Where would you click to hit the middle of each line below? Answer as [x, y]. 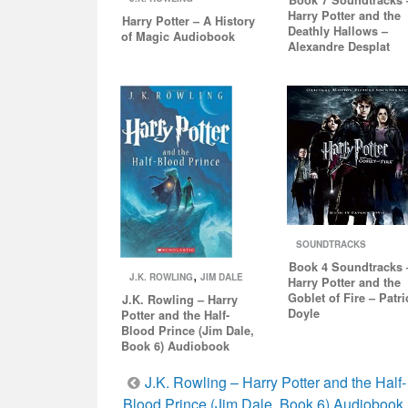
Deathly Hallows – [338, 31]
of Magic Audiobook [178, 36]
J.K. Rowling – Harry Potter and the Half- [275, 382]
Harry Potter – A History [189, 20]
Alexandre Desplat [339, 46]
